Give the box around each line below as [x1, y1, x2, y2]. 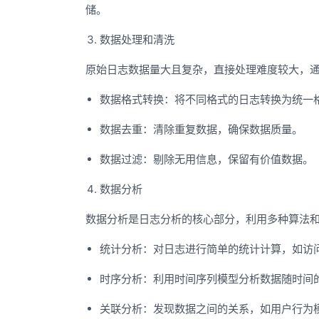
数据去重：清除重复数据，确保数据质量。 [100, 122, 303, 137]
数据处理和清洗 [100, 33, 174, 47]
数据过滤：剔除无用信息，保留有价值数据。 [100, 152, 313, 167]
